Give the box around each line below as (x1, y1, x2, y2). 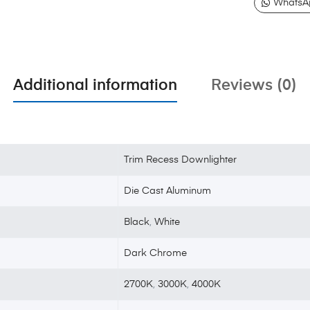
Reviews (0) (211, 77, 297, 93)
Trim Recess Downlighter (124, 154, 237, 165)
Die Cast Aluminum (124, 185, 212, 196)
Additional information (13, 77, 177, 93)
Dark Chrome (124, 248, 188, 258)
